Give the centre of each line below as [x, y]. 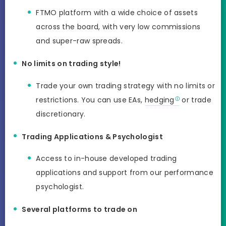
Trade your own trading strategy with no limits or [126, 86]
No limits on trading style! [71, 64]
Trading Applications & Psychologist [92, 136]
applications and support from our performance [125, 173]
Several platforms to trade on [80, 210]
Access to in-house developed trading [106, 159]
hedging [159, 100]
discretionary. [61, 114]
